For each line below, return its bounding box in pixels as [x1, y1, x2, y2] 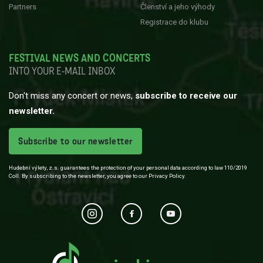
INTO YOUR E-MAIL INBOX [9, 67, 115, 77]
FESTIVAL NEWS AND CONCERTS [9, 52, 150, 65]
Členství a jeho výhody [140, 2, 215, 11]
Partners [9, 2, 36, 11]
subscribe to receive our [135, 90, 237, 101]
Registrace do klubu [140, 18, 208, 26]
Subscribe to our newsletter [18, 136, 133, 147]
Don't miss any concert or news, [9, 90, 135, 101]
